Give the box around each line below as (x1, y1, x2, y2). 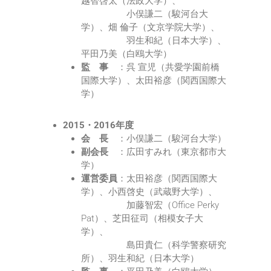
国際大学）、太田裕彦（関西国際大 (81, 75, 226, 86)
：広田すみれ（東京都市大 (108, 146, 226, 157)
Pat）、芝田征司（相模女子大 (81, 213, 203, 224)
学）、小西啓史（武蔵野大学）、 (81, 186, 217, 197)
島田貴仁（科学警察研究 (81, 240, 226, 250)
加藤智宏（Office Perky (81, 200, 219, 211)
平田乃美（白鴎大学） (81, 48, 172, 59)
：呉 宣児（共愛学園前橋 (108, 62, 220, 73)
